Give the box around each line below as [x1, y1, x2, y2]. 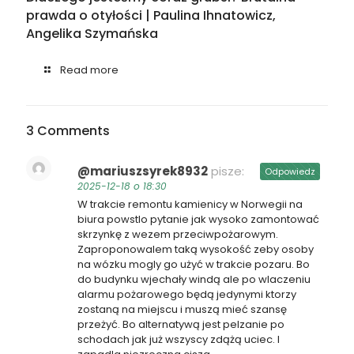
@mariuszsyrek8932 [77, 162, 208, 179]
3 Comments [26, 121, 110, 140]
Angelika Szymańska [26, 24, 158, 43]
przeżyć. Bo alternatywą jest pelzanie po [77, 316, 284, 332]
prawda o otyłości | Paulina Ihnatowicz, [26, 6, 276, 24]
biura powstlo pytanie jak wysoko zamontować [77, 211, 319, 227]
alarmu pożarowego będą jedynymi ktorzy [77, 286, 296, 302]
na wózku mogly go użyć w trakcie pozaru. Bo [77, 256, 310, 272]
